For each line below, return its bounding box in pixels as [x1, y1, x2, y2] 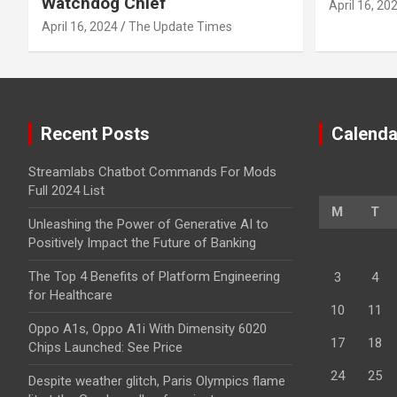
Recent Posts [41, 122, 150, 144]
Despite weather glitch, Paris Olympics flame [28, 372, 285, 389]
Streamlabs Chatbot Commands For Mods [28, 163, 276, 180]
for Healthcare [28, 286, 113, 303]
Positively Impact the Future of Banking [28, 234, 256, 251]
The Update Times [128, 19, 232, 34]
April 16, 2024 [42, 19, 118, 34]
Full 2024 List [28, 182, 105, 198]
